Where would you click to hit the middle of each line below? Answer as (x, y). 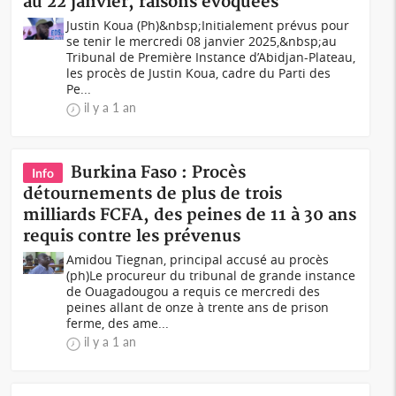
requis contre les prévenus (132, 236)
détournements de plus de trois (153, 194)
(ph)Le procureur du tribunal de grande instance (211, 275)
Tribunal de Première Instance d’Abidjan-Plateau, (211, 57)
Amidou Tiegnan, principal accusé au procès (198, 259)
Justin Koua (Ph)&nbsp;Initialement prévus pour (208, 25)
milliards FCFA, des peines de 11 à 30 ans (190, 215)
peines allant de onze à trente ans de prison (198, 307)
